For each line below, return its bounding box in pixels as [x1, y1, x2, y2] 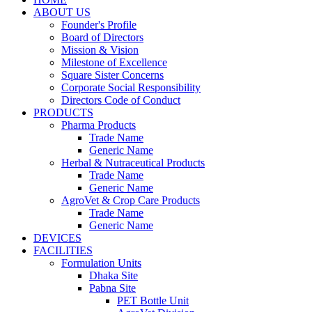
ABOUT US [33, 6, 91, 19]
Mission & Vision [61, 44, 139, 56]
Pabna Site [89, 282, 136, 295]
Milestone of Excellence [61, 56, 167, 69]
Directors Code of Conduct [61, 94, 180, 107]
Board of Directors [61, 31, 143, 44]
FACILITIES [33, 244, 93, 257]
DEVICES [33, 232, 81, 244]
